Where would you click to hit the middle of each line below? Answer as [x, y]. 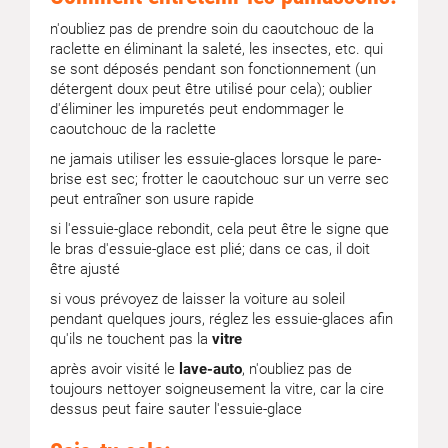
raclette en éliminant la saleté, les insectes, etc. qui [216, 49]
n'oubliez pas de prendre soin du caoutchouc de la [212, 29]
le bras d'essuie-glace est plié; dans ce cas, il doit [210, 249]
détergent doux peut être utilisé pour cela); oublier [211, 89]
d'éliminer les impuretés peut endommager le [197, 109]
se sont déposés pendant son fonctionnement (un [213, 69]
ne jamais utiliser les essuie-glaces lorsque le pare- [215, 159]
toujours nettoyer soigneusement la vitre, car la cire [217, 389]
